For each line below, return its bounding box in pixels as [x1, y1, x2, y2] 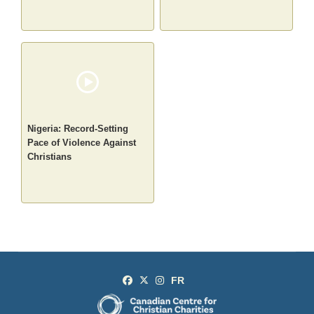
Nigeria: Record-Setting [27, 123, 129, 135]
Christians [27, 151, 72, 163]
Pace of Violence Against [27, 137, 137, 149]
